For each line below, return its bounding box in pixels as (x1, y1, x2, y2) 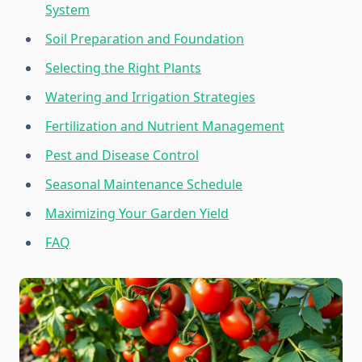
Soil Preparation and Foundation (45, 30, 244, 48)
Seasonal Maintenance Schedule (45, 175, 242, 194)
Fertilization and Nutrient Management (45, 117, 284, 136)
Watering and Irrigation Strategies (45, 88, 255, 107)
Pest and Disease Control (45, 146, 199, 165)
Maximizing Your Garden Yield (45, 204, 229, 223)
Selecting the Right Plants (45, 59, 201, 78)
